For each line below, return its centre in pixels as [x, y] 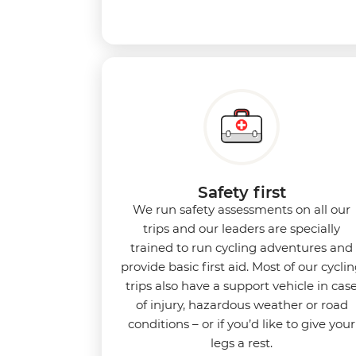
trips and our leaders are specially [242, 228]
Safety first [242, 192]
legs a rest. [242, 342]
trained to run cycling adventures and [242, 247]
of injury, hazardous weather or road [242, 304]
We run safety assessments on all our [242, 209]
